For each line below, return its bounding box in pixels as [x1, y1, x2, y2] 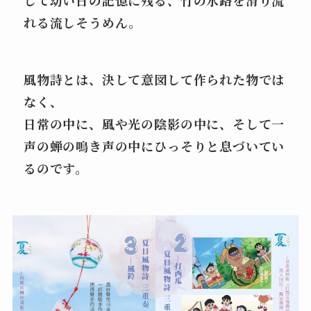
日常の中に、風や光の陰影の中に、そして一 [24, 115, 285, 133]
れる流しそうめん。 [24, 13, 142, 32]
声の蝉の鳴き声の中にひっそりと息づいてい [24, 137, 285, 155]
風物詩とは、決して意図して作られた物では [24, 70, 285, 89]
